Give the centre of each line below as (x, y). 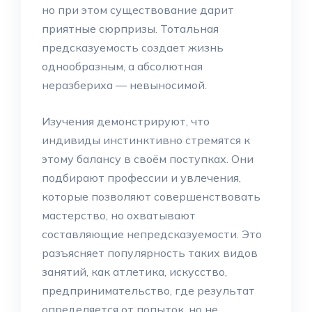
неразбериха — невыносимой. (124, 85)
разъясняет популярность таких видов (150, 253)
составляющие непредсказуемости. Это (152, 234)
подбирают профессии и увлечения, (141, 178)
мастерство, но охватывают (119, 215)
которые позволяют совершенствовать (151, 196)
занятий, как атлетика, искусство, (134, 272)
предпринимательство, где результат (148, 290)
